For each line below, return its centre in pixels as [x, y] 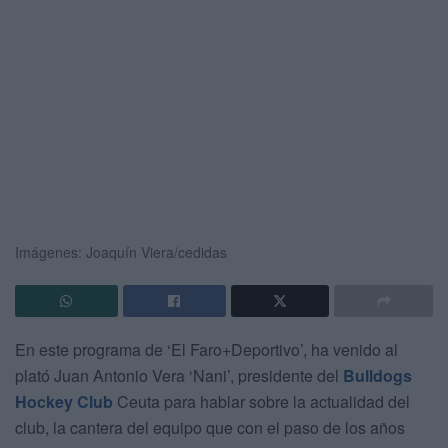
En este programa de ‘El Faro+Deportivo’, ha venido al [206, 349]
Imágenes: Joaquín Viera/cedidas [121, 251]
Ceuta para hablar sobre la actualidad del [261, 401]
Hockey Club [64, 401]
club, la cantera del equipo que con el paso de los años [210, 427]
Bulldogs [377, 375]
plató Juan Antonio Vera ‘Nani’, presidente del [179, 375]
